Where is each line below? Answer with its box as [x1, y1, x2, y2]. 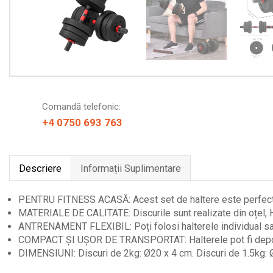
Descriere [19, 163, 62, 175]
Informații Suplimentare [80, 163, 181, 175]
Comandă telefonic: [42, 101, 121, 113]
